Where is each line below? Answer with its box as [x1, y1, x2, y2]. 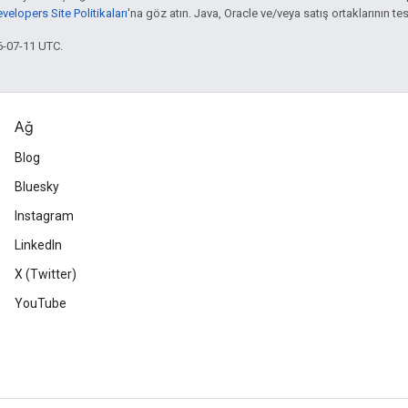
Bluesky [15, 179, 59, 194]
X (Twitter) [15, 267, 76, 281]
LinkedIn [15, 238, 62, 252]
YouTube [15, 296, 66, 311]
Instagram [15, 209, 74, 223]
